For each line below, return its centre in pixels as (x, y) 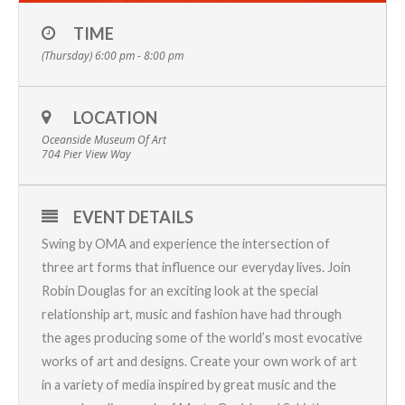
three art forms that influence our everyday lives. (183, 267)
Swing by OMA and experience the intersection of (186, 243)
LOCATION (115, 117)
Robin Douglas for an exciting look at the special (180, 290)
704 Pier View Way (86, 154)
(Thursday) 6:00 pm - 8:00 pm (113, 55)
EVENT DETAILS (133, 217)
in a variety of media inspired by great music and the (189, 384)
